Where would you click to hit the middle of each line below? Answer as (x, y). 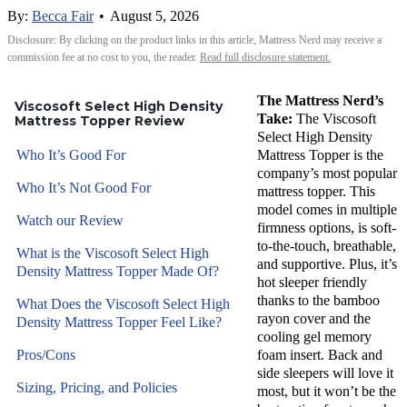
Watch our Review (70, 220)
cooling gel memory (314, 337)
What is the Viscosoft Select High (113, 253)
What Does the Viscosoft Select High (123, 304)
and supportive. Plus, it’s (327, 264)
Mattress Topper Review (99, 121)
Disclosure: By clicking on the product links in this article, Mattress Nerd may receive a (194, 40)
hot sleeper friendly (312, 282)
